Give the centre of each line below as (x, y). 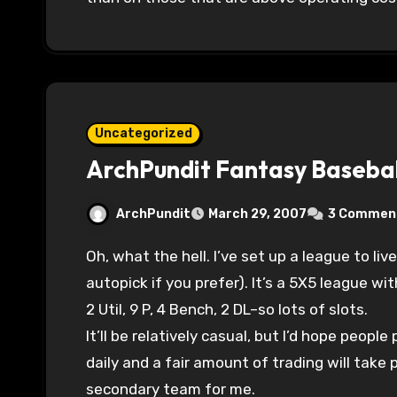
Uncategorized (144, 134)
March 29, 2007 (257, 214)
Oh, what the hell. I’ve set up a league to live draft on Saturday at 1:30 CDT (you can (91, 257)
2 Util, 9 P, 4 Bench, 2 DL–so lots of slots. (227, 310)
